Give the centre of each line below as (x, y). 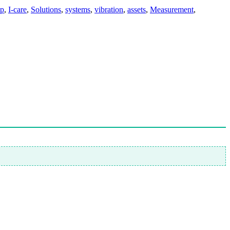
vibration (109, 9)
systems (78, 9)
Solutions (46, 9)
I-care (17, 9)
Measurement (172, 9)
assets (137, 9)
